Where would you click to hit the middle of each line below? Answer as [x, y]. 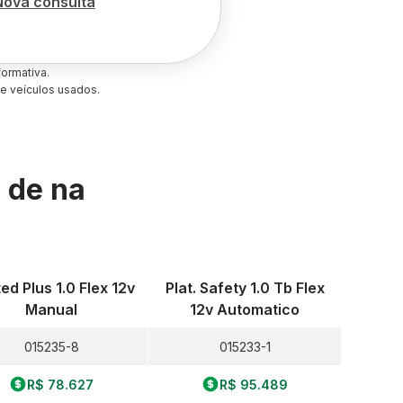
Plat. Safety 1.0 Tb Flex [245, 288]
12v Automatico [245, 309]
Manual [52, 309]
